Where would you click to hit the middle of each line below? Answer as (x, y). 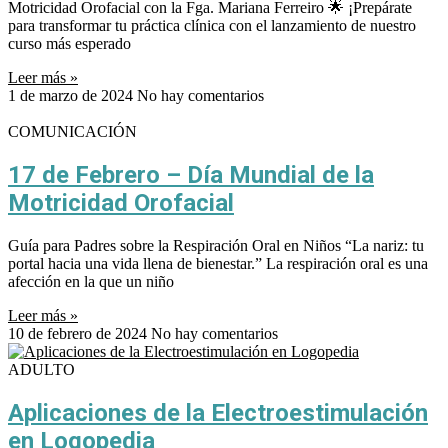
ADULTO (41, 369)
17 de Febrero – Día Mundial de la (191, 174)
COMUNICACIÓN (72, 131)
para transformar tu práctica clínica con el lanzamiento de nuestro (212, 25)
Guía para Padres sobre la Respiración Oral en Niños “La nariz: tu (216, 245)
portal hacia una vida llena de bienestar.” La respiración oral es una (218, 263)
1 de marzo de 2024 (72, 95)
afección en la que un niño (91, 281)
